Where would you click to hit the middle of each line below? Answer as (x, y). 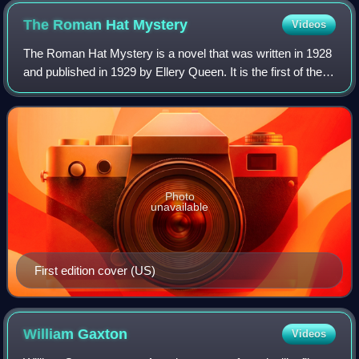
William (51, 335)
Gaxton (103, 335)
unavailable (179, 207)
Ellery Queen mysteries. (87, 91)
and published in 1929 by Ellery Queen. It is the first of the (173, 72)
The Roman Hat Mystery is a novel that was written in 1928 (178, 54)
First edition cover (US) (95, 271)
